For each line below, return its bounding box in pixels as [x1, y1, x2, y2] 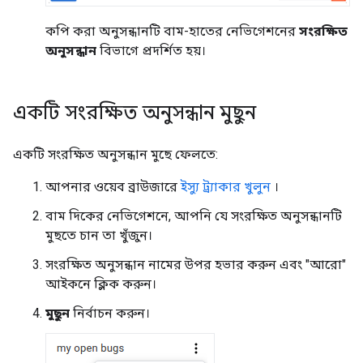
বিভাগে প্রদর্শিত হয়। [96, 42, 206, 58]
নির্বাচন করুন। [70, 305, 150, 321]
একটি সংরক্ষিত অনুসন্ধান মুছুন [13, 100, 256, 125]
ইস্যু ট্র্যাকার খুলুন [181, 178, 271, 194]
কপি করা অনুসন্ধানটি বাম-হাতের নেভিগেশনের [45, 23, 299, 39]
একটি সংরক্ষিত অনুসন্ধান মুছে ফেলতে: [13, 146, 218, 162]
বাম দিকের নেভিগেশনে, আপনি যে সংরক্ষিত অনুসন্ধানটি [45, 207, 342, 224]
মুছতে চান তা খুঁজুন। [45, 227, 152, 243]
